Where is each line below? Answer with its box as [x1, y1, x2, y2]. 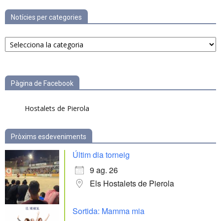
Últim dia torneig [73, 149, 130, 160]
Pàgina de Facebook [11, 79, 74, 87]
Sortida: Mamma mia [73, 205, 145, 217]
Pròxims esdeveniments [11, 133, 86, 141]
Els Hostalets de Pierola [90, 178, 174, 189]
